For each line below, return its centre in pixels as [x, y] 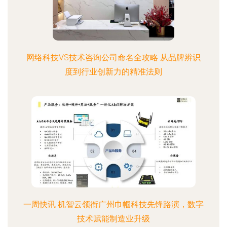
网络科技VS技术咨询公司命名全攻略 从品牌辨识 [113, 58]
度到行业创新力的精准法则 [113, 72]
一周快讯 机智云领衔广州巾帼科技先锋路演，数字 [113, 204]
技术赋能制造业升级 [113, 219]
